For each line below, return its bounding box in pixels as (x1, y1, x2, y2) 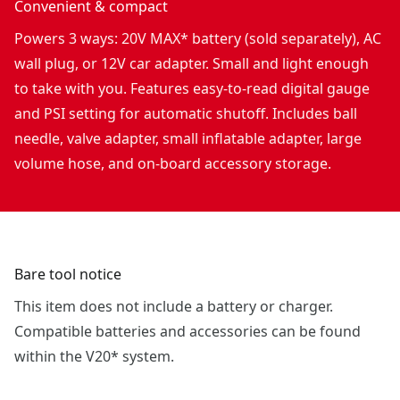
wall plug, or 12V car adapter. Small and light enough (14, 53, 369, 73)
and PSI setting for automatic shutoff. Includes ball (14, 103, 357, 123)
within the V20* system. (14, 346, 174, 366)
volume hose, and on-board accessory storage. (14, 153, 331, 173)
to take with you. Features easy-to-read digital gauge (14, 78, 370, 98)
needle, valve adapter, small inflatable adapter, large (14, 128, 362, 148)
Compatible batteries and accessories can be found (14, 321, 361, 341)
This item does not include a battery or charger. (14, 296, 333, 316)
